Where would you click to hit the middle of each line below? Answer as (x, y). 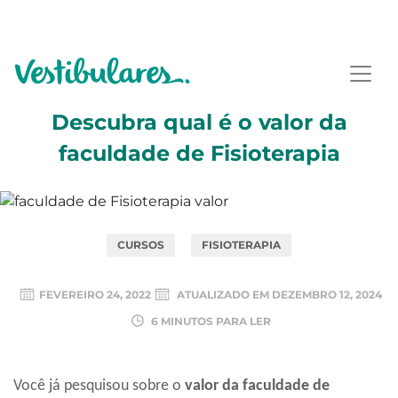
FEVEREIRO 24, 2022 (95, 294)
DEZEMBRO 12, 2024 (327, 294)
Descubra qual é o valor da (199, 122)
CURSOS (141, 244)
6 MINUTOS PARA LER (210, 321)
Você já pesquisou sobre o (97, 386)
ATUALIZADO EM (224, 294)
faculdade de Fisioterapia (199, 153)
